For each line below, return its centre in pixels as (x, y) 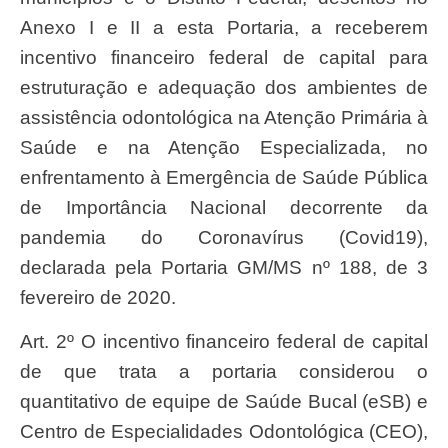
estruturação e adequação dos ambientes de (224, 87)
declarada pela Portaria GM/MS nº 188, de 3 (224, 267)
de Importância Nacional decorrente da (224, 207)
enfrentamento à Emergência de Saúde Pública (224, 177)
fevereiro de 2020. (98, 297)
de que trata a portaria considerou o (224, 372)
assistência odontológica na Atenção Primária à (224, 117)
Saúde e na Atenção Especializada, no (224, 147)
